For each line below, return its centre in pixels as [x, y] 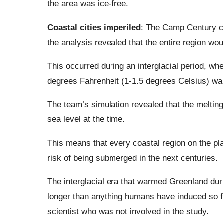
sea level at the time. [86, 119]
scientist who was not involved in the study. [128, 211]
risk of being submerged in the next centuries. [132, 158]
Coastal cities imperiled [94, 27]
